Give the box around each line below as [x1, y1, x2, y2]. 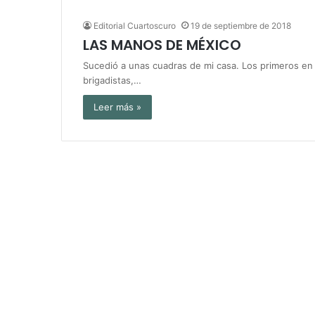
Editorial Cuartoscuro [94, 20, 176, 31]
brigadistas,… [83, 75, 141, 86]
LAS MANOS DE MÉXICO [83, 35, 241, 55]
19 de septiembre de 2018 [191, 20, 291, 31]
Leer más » [94, 101, 141, 112]
